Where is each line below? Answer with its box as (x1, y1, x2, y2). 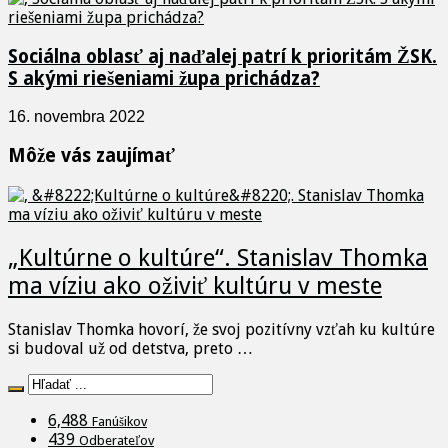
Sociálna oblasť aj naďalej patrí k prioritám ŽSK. (8, 45, 437, 67)
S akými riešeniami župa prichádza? (8, 67, 320, 89)
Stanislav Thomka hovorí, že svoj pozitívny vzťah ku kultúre (8, 319, 435, 339)
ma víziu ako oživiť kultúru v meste (8, 271, 382, 300)
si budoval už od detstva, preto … (8, 338, 253, 358)
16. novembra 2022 (8, 108, 145, 126)
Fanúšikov (92, 413, 147, 429)
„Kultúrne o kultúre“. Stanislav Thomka (8, 243, 428, 272)
